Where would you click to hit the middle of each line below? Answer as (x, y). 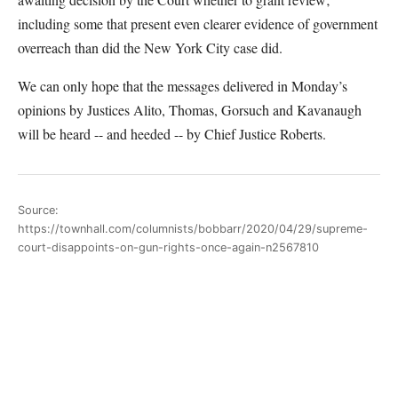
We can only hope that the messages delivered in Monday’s (183, 86)
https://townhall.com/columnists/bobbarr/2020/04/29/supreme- (193, 228)
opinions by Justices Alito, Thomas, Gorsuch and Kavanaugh (190, 110)
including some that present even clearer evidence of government (198, 24)
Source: (38, 210)
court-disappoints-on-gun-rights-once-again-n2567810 (168, 247)
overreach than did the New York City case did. (152, 48)
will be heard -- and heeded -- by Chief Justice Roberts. (172, 134)
